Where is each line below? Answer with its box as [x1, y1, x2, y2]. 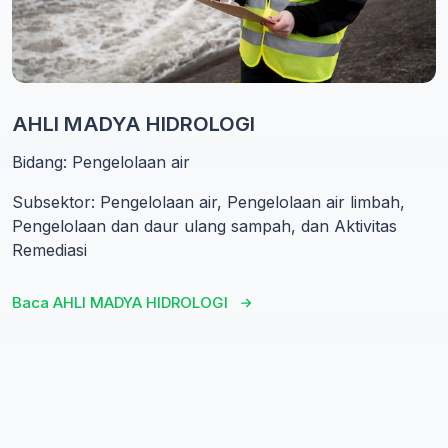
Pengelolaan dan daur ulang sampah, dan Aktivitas [12, 215, 397, 236]
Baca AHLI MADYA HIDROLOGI [12, 292, 228, 312]
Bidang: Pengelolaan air [12, 151, 190, 172]
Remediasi [12, 239, 87, 260]
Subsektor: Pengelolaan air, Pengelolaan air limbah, [12, 191, 405, 212]
